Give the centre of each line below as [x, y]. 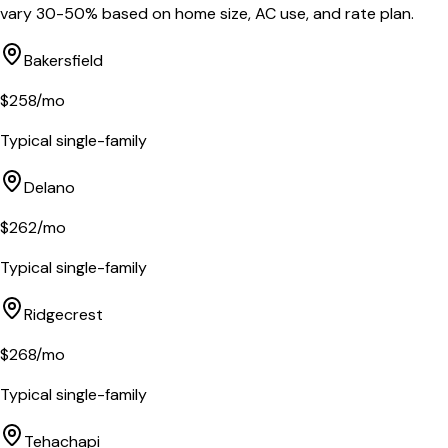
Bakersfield [63, 61]
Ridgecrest [63, 315]
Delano [49, 188]
